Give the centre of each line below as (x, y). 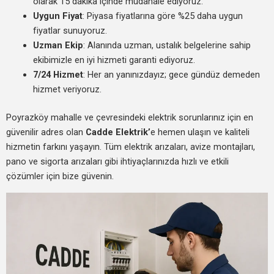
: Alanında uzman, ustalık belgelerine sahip (167, 46)
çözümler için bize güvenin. (60, 176)
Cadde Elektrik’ (118, 132)
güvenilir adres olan (46, 132)
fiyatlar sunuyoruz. (70, 31)
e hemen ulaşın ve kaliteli (200, 132)
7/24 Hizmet (58, 75)
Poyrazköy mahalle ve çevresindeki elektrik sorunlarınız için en (130, 118)
